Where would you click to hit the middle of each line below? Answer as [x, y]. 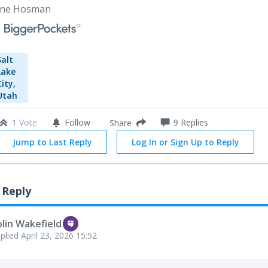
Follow [77, 122]
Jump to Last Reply [52, 142]
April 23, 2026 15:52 [59, 235]
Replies [193, 122]
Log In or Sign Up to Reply [185, 142]
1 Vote [25, 122]
